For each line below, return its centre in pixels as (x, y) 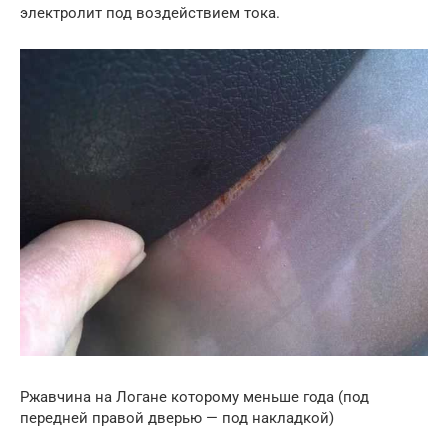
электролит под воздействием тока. (150, 13)
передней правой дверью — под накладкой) (177, 417)
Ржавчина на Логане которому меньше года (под (194, 396)
